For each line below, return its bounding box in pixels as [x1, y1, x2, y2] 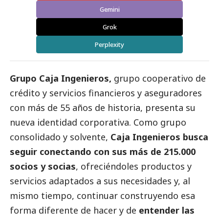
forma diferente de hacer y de [10, 204, 136, 217]
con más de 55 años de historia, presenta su [10, 102, 196, 114]
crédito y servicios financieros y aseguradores [10, 87, 202, 99]
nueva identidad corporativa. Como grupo [10, 116, 186, 129]
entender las [136, 204, 195, 217]
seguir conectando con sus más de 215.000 [10, 146, 196, 158]
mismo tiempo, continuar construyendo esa [10, 190, 195, 202]
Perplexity [95, 40, 124, 49]
